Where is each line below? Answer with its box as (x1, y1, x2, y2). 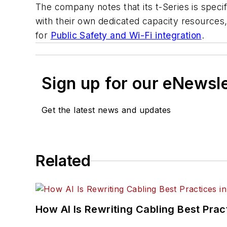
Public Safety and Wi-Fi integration (50, 30, 202, 41)
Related (35, 152, 91, 170)
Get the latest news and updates (42, 105, 171, 116)
